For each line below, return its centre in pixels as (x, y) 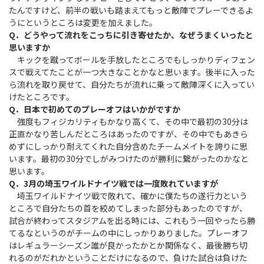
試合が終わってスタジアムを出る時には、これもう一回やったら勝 (132, 220)
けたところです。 (42, 96)
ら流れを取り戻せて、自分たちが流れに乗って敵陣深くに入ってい (132, 84)
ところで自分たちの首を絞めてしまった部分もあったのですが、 (128, 208)
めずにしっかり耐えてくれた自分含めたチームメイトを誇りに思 (128, 146)
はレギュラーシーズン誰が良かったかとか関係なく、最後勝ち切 (128, 245)
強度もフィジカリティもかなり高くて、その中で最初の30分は (128, 121)
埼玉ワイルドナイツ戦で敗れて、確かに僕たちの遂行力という (128, 195)
